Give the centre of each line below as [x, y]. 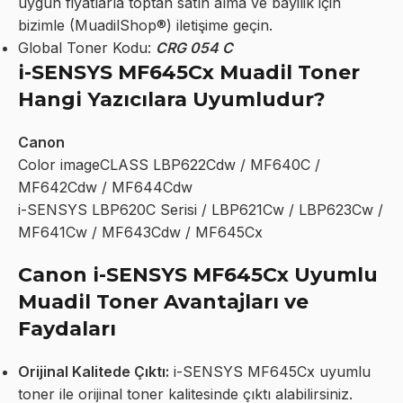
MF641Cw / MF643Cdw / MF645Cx [140, 232]
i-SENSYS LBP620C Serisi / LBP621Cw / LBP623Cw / [201, 209]
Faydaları [67, 328]
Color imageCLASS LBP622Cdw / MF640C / [169, 164]
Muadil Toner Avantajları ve [163, 301]
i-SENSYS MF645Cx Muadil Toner [189, 72]
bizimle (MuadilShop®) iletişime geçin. [145, 25]
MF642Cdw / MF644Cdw [105, 187]
